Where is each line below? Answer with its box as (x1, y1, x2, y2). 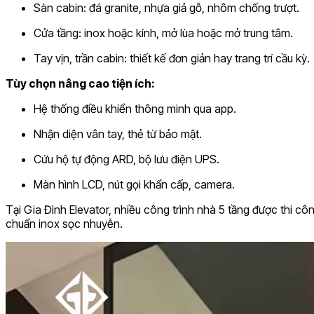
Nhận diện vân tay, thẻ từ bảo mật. (34, 127, 202, 142)
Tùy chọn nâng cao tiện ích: (6, 76, 155, 91)
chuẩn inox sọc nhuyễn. (6, 217, 123, 231)
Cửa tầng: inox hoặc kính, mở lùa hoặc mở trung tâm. (34, 26, 293, 41)
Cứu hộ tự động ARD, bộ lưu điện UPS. (34, 152, 219, 167)
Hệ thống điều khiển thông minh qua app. (34, 102, 236, 116)
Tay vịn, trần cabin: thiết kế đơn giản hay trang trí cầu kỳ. (34, 51, 310, 66)
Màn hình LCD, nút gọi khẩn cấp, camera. (34, 177, 235, 192)
